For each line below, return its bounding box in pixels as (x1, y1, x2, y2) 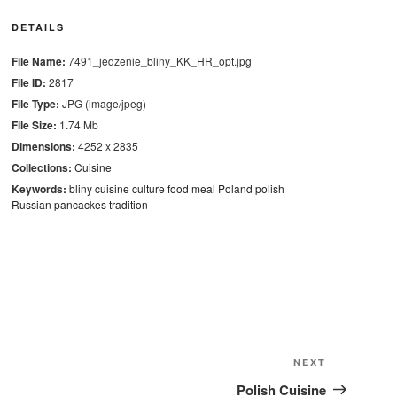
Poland (217, 181, 253, 196)
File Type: (11, 96, 59, 112)
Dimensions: (11, 138, 75, 154)
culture (131, 181, 165, 196)
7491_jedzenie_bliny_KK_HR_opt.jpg (65, 53, 252, 68)
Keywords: (11, 181, 66, 197)
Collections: (11, 160, 72, 175)
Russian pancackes (11, 197, 106, 212)
